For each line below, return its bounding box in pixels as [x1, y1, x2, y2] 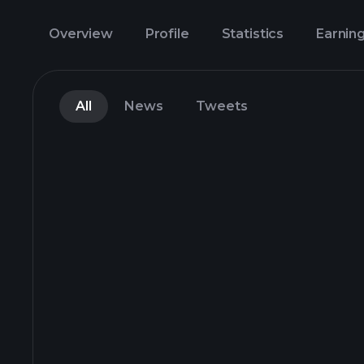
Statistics [221, 26, 284, 41]
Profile [145, 26, 189, 41]
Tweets [196, 98, 248, 114]
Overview [49, 26, 113, 41]
